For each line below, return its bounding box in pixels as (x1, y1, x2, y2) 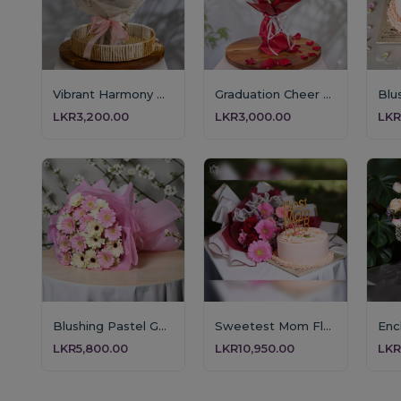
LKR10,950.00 (215, 341, 295, 356)
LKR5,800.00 (52, 341, 128, 356)
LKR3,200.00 (52, 109, 129, 124)
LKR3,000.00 (215, 109, 292, 124)
